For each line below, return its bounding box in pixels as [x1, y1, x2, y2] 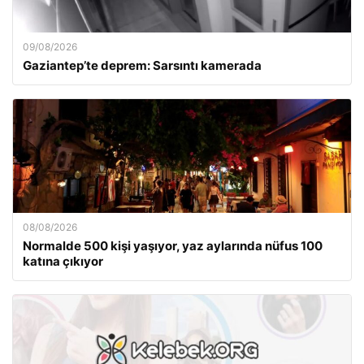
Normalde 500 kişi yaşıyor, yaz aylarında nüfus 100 [23, 238, 323, 253]
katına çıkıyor [23, 253, 103, 269]
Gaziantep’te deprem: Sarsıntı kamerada [23, 58, 262, 73]
